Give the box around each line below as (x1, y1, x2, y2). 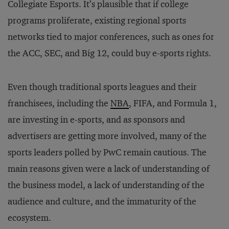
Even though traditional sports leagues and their (8, 81, 197, 93)
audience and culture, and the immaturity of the (8, 196, 196, 208)
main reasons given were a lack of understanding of (8, 163, 210, 175)
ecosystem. (8, 212, 51, 224)
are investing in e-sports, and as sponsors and (8, 114, 185, 126)
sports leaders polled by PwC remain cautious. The (8, 147, 207, 158)
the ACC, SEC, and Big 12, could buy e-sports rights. (8, 48, 211, 59)
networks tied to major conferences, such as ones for (8, 31, 214, 43)
